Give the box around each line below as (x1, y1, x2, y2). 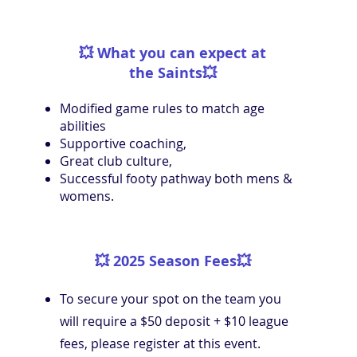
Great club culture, (60, 151, 172, 170)
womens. (60, 186, 114, 205)
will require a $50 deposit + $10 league (60, 312, 288, 330)
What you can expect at (97, 42, 266, 63)
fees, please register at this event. (60, 334, 261, 352)
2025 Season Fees (112, 250, 237, 271)
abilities (60, 116, 106, 135)
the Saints (128, 62, 202, 83)
